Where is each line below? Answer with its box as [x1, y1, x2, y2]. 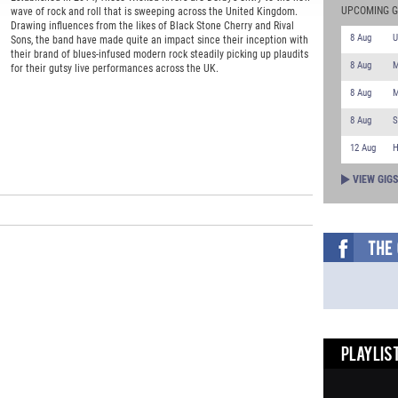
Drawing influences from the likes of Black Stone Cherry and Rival [10, 20, 294, 33]
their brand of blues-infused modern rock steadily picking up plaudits [10, 48, 308, 61]
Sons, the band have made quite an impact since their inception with [10, 34, 308, 47]
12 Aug [349, 142, 376, 154]
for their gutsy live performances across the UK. [10, 62, 219, 76]
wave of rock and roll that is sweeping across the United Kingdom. [10, 5, 298, 19]
